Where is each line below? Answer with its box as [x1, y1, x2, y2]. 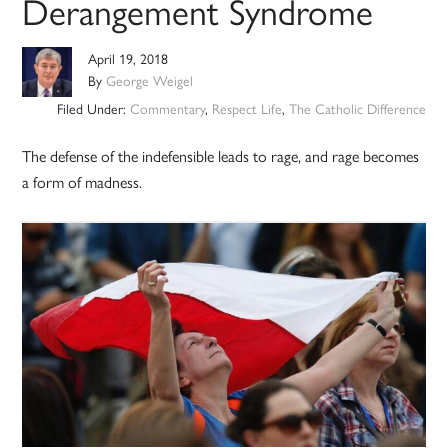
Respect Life [211, 98, 282, 119]
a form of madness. [22, 170, 143, 194]
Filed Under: [56, 98, 130, 119]
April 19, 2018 [88, 48, 169, 69]
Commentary [129, 98, 205, 119]
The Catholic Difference [288, 98, 426, 119]
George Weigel [106, 70, 194, 91]
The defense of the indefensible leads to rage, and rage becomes [22, 144, 420, 168]
